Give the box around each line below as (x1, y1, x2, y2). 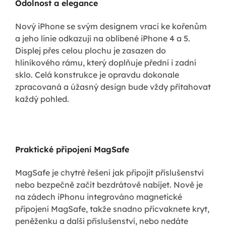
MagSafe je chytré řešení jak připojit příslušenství (15, 167, 204, 178)
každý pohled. (15, 93, 69, 104)
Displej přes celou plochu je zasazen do (15, 45, 166, 55)
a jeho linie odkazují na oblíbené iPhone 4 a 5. (15, 33, 190, 43)
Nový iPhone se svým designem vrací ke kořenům (15, 21, 207, 31)
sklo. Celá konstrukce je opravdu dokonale (15, 69, 179, 80)
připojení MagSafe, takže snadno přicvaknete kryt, (15, 203, 209, 214)
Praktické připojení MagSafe (15, 144, 129, 154)
